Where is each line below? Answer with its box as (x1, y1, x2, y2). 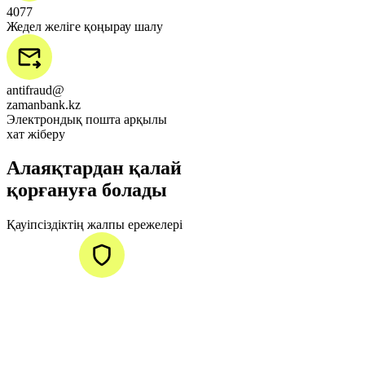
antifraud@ (7, 82, 64, 97)
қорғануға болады (7, 179, 167, 201)
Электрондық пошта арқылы (7, 112, 167, 126)
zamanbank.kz (7, 97, 81, 112)
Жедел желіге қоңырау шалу (7, 19, 163, 33)
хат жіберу (7, 126, 65, 141)
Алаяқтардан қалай (7, 157, 182, 179)
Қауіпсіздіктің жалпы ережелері (7, 218, 182, 232)
